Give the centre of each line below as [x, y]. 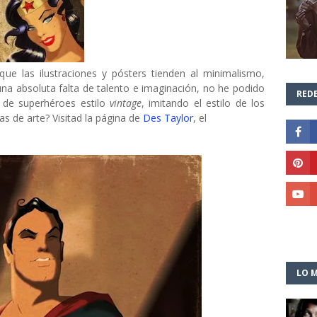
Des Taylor [168, 118]
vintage [126, 103]
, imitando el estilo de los [203, 103]
